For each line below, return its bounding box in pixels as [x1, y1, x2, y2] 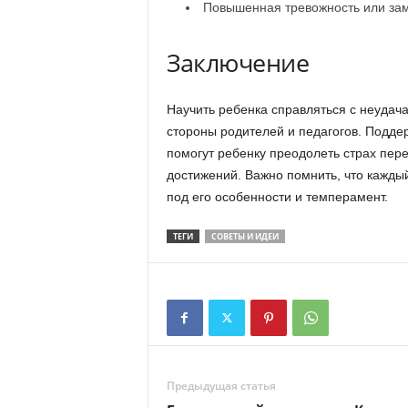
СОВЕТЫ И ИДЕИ [210, 230, 279, 242]
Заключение [166, 46, 310, 79]
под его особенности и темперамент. [166, 189, 388, 204]
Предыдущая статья [166, 378, 276, 393]
